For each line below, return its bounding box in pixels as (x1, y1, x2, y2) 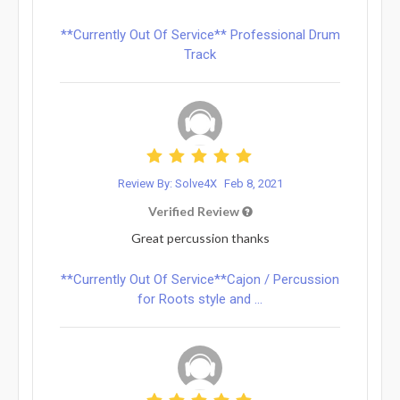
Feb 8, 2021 (223, 176, 283, 190)
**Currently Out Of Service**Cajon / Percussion (61, 271, 339, 287)
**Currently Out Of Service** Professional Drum (60, 26, 340, 43)
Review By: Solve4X (117, 176, 220, 190)
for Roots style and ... (137, 290, 262, 307)
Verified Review (147, 203, 242, 219)
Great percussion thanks (130, 229, 270, 246)
